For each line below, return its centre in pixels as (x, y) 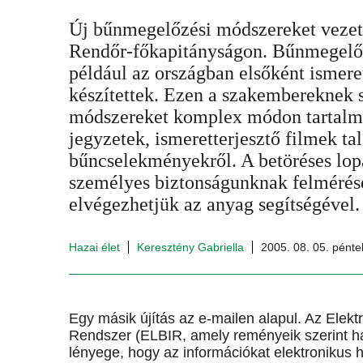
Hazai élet (94, 247)
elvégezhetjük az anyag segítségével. (214, 204)
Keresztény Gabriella (190, 247)
